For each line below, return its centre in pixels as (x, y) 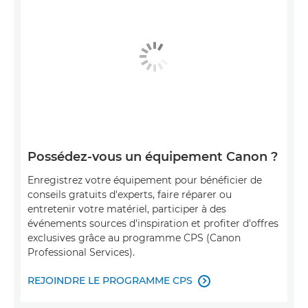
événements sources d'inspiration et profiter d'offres (153, 224)
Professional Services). (81, 253)
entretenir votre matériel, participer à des (127, 209)
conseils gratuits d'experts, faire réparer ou (130, 195)
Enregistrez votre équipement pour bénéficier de (145, 180)
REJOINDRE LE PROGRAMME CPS (110, 281)
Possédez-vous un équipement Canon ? (153, 157)
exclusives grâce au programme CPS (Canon (134, 238)
